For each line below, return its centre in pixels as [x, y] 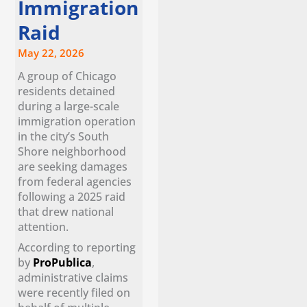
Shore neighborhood [72, 151]
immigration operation [77, 121]
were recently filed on [74, 293]
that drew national [66, 212]
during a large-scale [69, 106]
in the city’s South [64, 136]
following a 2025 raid [72, 197]
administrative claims [73, 278]
